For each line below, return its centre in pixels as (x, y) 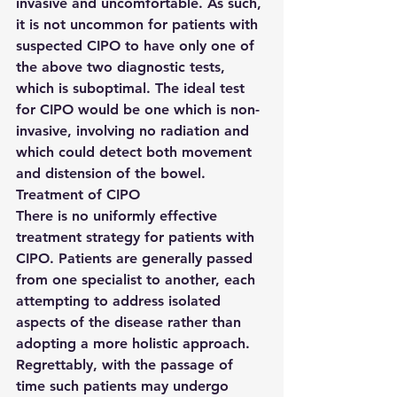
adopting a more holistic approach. (135, 343)
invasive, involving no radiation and (135, 131)
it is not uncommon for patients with (139, 24)
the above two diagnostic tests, (123, 67)
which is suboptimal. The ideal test (132, 88)
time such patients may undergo (125, 386)
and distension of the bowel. (111, 173)
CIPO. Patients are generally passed (136, 258)
